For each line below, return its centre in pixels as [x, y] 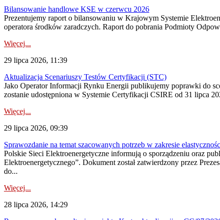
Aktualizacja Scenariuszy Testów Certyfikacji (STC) [85, 77]
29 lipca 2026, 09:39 [36, 128]
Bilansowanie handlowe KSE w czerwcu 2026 [77, 9]
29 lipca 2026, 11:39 [36, 60]
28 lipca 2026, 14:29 [36, 205]
